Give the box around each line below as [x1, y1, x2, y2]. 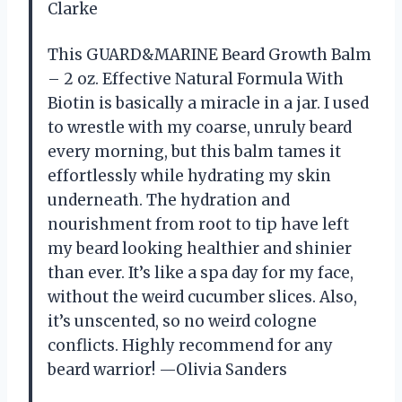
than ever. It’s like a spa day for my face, [48, 262, 354, 283]
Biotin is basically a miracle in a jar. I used [48, 92, 369, 113]
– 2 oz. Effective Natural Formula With [48, 68, 344, 89]
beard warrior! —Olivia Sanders [48, 359, 287, 380]
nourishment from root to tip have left [48, 214, 349, 234]
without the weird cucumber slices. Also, [48, 286, 357, 307]
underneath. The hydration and [48, 189, 290, 210]
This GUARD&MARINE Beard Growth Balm [48, 44, 371, 65]
